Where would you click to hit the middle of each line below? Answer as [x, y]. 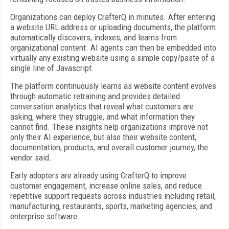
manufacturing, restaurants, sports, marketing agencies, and [111, 206]
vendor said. [31, 157]
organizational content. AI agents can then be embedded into [113, 48]
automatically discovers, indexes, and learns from [94, 37]
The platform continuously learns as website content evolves [113, 86]
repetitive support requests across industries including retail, [113, 196]
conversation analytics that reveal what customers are [102, 106]
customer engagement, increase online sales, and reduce [106, 186]
